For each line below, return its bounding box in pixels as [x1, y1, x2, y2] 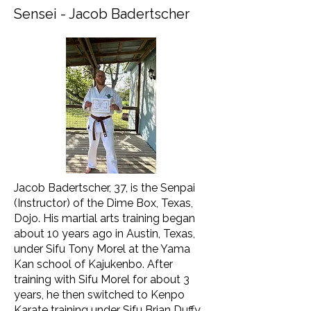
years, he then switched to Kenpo [14, 288, 185, 301]
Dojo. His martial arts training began [14, 212, 195, 225]
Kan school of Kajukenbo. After [14, 258, 173, 271]
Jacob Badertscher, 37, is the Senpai [14, 181, 195, 194]
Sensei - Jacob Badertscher [14, 6, 190, 22]
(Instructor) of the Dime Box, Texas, [14, 196, 193, 210]
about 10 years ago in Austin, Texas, [14, 227, 195, 240]
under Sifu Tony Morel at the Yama [14, 242, 190, 255]
